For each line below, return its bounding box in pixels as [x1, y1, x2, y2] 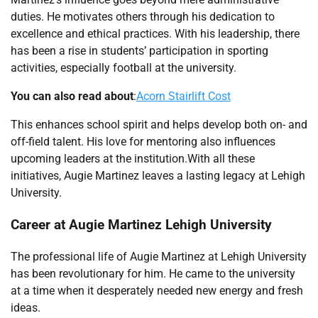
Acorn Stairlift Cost [136, 89, 231, 104]
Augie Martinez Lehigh [69, 216, 207, 233]
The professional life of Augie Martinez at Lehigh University [11, 249, 307, 263]
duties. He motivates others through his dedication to [11, 10, 275, 24]
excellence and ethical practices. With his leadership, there [11, 27, 300, 41]
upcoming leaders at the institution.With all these [11, 152, 255, 166]
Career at [11, 216, 69, 233]
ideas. [11, 300, 40, 314]
